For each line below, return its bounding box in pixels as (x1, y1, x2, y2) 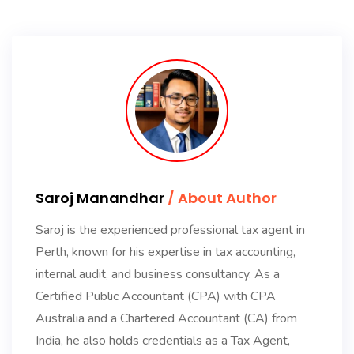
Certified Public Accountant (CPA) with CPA (36, 287, 276, 305)
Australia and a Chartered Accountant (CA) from (36, 309, 297, 327)
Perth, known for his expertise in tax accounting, (36, 243, 296, 261)
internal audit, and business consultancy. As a (36, 265, 280, 283)
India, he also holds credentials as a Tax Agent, (36, 331, 290, 349)
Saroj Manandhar (36, 187, 168, 208)
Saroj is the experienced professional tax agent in (36, 220, 305, 239)
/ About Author (168, 187, 277, 208)
